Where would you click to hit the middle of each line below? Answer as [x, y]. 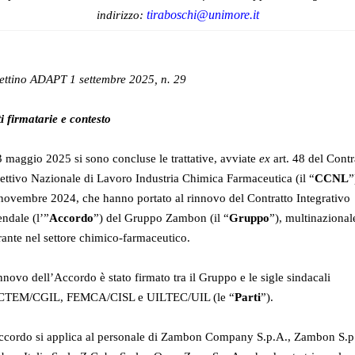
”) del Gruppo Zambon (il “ [161, 218]
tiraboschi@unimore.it [202, 15]
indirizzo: [121, 15]
